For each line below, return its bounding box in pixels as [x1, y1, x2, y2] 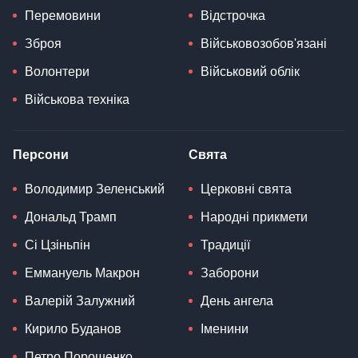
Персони [13, 148, 69, 162]
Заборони [201, 266, 259, 280]
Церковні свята [201, 182, 292, 197]
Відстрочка [201, 9, 265, 23]
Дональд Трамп [25, 210, 117, 225]
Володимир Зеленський [25, 182, 165, 197]
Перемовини [25, 9, 101, 23]
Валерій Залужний [25, 294, 135, 308]
